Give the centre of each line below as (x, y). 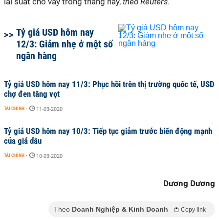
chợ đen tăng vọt (32, 94)
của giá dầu (23, 141)
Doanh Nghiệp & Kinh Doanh (120, 209)
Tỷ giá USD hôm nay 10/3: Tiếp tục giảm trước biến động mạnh (108, 131)
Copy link (193, 210)
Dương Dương (189, 183)
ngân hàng (36, 56)
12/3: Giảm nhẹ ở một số (65, 44)
